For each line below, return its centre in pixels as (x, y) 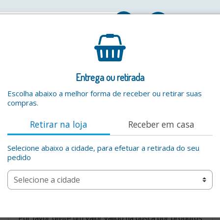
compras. (23, 103)
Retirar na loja (59, 124)
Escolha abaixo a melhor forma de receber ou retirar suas (105, 93)
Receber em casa (161, 124)
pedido (19, 157)
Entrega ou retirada (110, 77)
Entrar (183, 21)
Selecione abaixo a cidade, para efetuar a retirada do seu (103, 148)
